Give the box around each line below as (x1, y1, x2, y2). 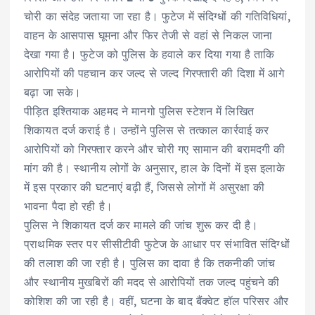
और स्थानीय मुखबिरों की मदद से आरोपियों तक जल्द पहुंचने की (24, 275, 280, 290)
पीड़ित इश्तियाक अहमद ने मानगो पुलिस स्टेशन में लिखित (24, 104, 254, 119)
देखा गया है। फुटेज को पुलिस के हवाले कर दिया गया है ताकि (24, 47, 275, 62)
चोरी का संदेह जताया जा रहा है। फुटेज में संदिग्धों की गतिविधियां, (24, 9, 290, 24)
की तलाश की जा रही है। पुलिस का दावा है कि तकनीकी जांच (24, 256, 276, 271)
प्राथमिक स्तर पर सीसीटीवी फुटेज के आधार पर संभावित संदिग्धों (24, 237, 290, 252)
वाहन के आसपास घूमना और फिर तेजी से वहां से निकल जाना (24, 28, 273, 43)
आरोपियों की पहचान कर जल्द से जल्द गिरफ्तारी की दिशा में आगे (24, 66, 284, 81)
